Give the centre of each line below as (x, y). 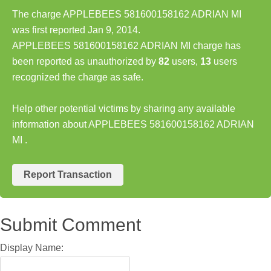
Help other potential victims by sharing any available (124, 108)
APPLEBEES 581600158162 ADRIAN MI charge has (126, 45)
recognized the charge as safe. (78, 77)
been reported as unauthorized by (85, 61)
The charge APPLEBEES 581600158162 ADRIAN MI (127, 14)
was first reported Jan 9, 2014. (76, 30)
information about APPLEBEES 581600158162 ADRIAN (133, 124)
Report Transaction (68, 174)
